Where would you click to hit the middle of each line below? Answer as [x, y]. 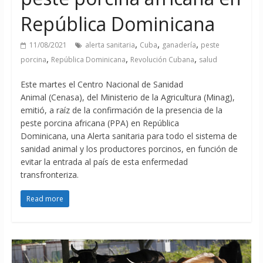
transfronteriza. [49, 175]
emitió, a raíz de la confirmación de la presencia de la [121, 110]
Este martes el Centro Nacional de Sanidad [102, 85]
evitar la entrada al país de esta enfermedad [104, 162]
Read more [45, 199]
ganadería [179, 45]
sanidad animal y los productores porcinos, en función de [129, 149]
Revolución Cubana [162, 60]
